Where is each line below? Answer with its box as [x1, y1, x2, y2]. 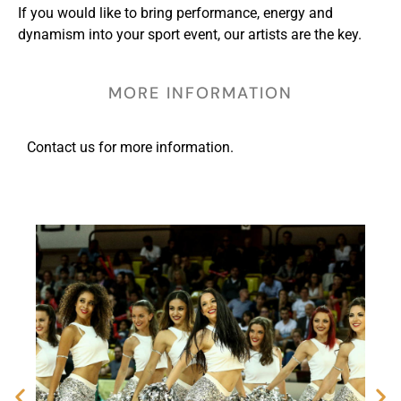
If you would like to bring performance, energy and [18, 4, 333, 21]
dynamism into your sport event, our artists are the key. [18, 25, 362, 43]
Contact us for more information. [27, 138, 234, 156]
